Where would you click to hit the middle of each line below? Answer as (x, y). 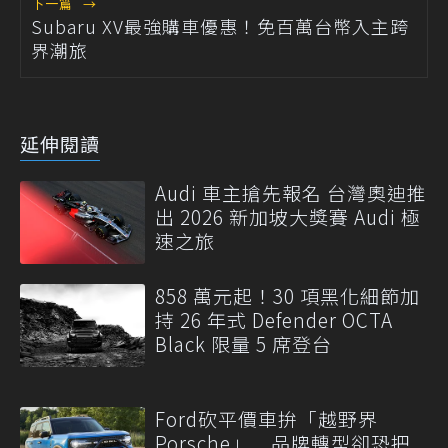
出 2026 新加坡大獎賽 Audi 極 (288, 216)
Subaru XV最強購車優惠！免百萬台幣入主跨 (220, 25)
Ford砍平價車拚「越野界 (266, 418)
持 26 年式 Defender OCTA (274, 319)
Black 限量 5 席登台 (243, 343)
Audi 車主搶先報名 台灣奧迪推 (291, 192)
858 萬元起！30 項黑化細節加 (287, 295)
